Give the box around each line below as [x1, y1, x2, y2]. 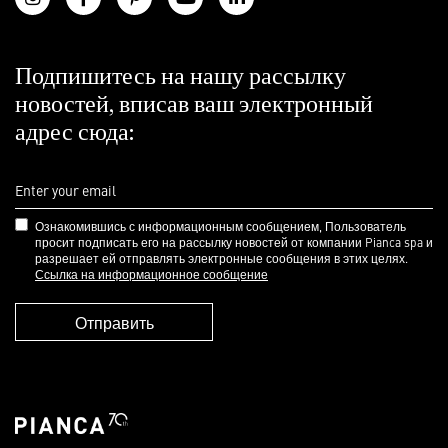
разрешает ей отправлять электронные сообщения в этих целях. [35, 250, 408, 267]
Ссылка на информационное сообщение [35, 266, 268, 283]
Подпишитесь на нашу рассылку [15, 65, 346, 90]
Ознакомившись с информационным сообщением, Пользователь [35, 218, 406, 235]
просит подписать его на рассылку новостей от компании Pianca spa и [35, 234, 433, 251]
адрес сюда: [15, 121, 134, 146]
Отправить [74, 311, 154, 334]
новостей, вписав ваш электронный [15, 93, 373, 118]
